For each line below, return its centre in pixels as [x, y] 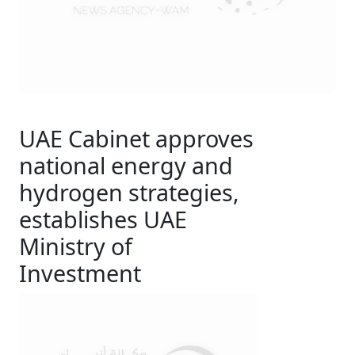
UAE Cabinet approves [136, 138]
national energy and [126, 165]
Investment [80, 273]
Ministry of [76, 246]
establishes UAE [103, 219]
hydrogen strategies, [129, 192]
